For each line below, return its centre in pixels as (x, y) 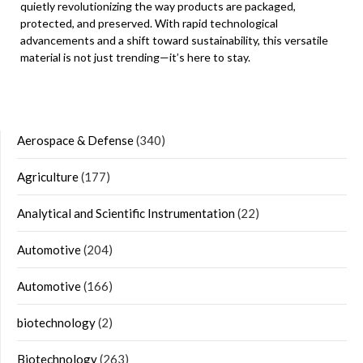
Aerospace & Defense (75, 141)
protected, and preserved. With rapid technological (149, 23)
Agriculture (48, 177)
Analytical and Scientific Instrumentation (126, 214)
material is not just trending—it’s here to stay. (135, 58)
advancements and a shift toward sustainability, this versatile (174, 41)
